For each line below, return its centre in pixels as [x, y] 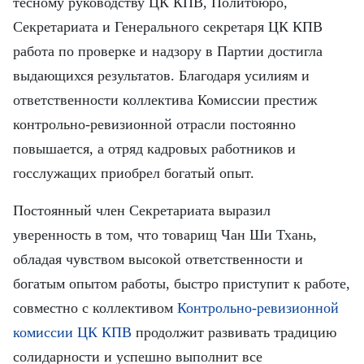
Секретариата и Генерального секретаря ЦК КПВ [168, 27]
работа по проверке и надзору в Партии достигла [168, 51]
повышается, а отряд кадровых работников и [154, 149]
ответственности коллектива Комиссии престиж [165, 100]
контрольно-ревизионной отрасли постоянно [154, 124]
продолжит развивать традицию [234, 332]
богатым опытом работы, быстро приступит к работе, [182, 284]
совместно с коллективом [95, 308]
